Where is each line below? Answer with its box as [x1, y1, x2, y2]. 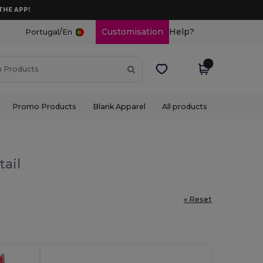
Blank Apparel [92, 102, 146, 111]
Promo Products [12, 102, 76, 111]
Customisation [101, 26, 163, 37]
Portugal [25, 28, 59, 36]
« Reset [183, 194, 212, 204]
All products [162, 102, 208, 111]
